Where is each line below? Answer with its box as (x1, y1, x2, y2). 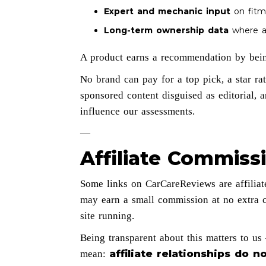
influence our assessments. (80, 106, 195, 117)
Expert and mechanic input (103, 6, 230, 17)
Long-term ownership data (103, 25, 229, 36)
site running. (80, 210, 134, 221)
